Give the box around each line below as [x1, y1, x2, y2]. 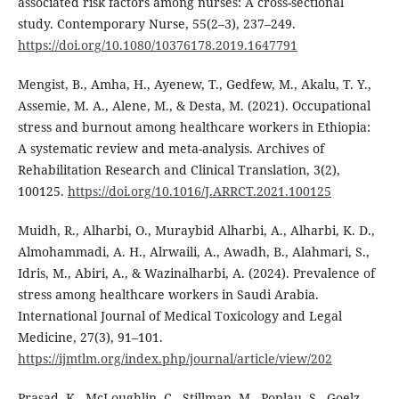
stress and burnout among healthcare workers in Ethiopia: [17, 118, 370, 136]
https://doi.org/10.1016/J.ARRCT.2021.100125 [67, 183, 331, 200]
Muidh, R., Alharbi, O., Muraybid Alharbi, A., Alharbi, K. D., [17, 222, 375, 240]
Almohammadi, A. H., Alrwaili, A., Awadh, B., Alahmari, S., [17, 243, 370, 261]
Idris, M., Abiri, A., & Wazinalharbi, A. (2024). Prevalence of [17, 265, 375, 282]
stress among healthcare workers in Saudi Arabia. [17, 286, 319, 304]
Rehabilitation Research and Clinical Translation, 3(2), [17, 161, 340, 179]
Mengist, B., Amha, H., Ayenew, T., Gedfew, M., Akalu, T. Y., [17, 76, 371, 94]
